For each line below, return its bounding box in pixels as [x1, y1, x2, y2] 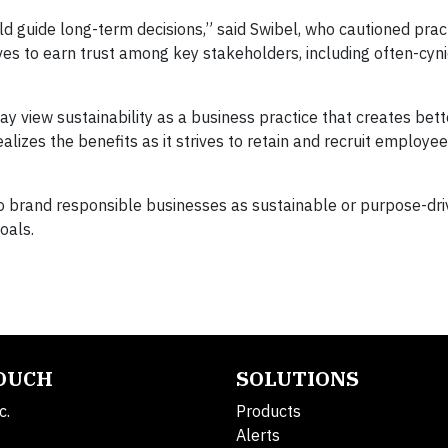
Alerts [236, 425, 280, 445]
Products [236, 401, 301, 421]
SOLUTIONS [236, 365, 359, 392]
